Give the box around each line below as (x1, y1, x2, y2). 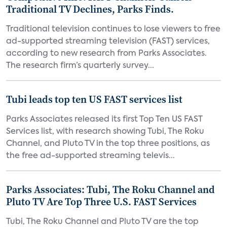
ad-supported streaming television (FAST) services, (6, 37, 210, 46)
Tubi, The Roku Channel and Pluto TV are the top (6, 218, 199, 226)
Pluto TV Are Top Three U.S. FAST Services (6, 195, 197, 209)
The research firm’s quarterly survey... (6, 62, 154, 70)
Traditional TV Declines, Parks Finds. (6, 2, 174, 16)
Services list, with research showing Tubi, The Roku (6, 128, 204, 136)
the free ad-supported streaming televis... (6, 152, 175, 160)
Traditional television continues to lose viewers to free (6, 25, 220, 33)
